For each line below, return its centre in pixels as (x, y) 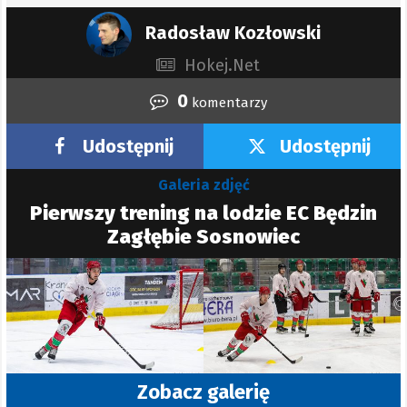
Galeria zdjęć (203, 184)
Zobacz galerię (203, 392)
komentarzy (227, 102)
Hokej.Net (222, 65)
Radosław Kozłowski (231, 33)
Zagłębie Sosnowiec (203, 236)
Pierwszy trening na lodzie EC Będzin (203, 213)
